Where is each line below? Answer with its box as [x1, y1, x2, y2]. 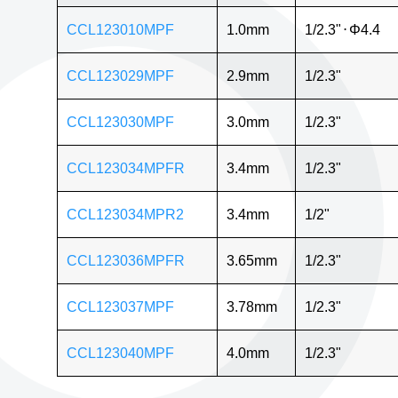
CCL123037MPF [66, 298, 174, 314]
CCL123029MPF [66, 68, 174, 84]
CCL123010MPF [66, 21, 174, 37]
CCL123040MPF [66, 345, 174, 361]
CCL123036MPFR [66, 252, 185, 268]
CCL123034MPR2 [66, 206, 184, 222]
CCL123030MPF [66, 114, 174, 130]
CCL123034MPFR [66, 160, 185, 176]
